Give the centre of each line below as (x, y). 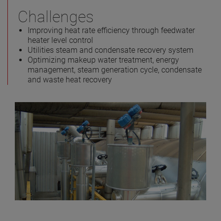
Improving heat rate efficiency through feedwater (111, 30)
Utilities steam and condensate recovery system (110, 50)
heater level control (60, 40)
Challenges (56, 17)
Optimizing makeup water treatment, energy (103, 60)
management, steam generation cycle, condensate (115, 70)
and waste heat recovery (70, 79)
